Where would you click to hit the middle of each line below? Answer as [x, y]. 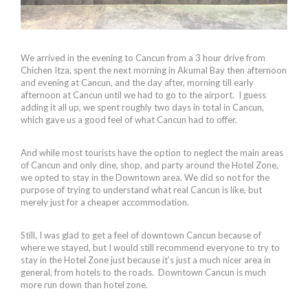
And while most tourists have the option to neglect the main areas [152, 152]
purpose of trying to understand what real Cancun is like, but [141, 189]
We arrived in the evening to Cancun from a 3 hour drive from [143, 57]
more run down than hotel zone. [84, 284]
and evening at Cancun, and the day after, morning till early [137, 82]
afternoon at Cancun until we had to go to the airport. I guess [143, 95]
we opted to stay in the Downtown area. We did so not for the [145, 177]
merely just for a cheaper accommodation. [105, 202]
